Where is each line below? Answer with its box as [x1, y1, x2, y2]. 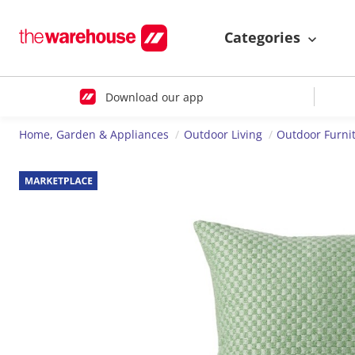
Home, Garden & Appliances [19, 127, 169, 143]
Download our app [105, 89, 204, 105]
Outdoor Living [183, 127, 262, 143]
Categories [224, 28, 304, 48]
